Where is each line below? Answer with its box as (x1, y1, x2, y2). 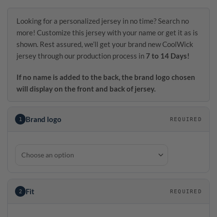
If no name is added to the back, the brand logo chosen (16, 73, 195, 82)
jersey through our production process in (16, 51, 146, 61)
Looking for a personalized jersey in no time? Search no (16, 16, 189, 26)
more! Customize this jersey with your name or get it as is (16, 28, 198, 37)
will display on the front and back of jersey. (16, 84, 155, 93)
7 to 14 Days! (146, 51, 189, 61)
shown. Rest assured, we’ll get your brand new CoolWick (16, 40, 193, 49)
